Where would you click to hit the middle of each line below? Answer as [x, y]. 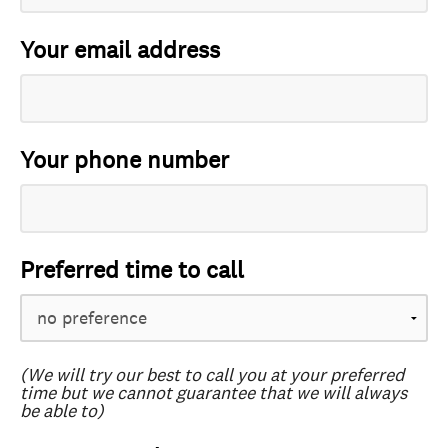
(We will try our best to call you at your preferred [212, 375]
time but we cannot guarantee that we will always [213, 393]
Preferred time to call [132, 270]
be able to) [62, 411]
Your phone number [124, 160]
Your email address [120, 50]
